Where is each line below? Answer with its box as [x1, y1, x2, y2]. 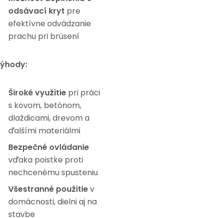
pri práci [66, 87, 100, 98]
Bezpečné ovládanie [8, 142, 89, 153]
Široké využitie [8, 87, 66, 98]
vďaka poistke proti [8, 154, 83, 165]
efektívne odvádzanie [8, 18, 91, 29]
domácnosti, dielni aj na [8, 196, 97, 207]
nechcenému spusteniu [8, 167, 98, 178]
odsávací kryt [8, 5, 65, 17]
